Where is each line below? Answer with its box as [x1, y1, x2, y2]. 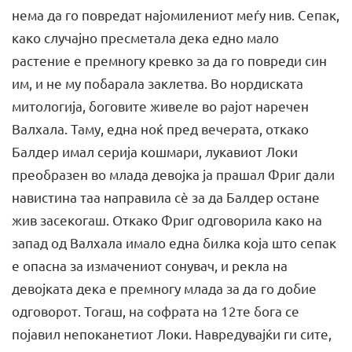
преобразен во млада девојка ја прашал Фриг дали [12, 165, 335, 182]
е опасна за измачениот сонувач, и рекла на [12, 256, 288, 273]
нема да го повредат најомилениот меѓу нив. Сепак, [12, 5, 339, 23]
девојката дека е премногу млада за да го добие [12, 279, 317, 296]
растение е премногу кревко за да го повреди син [12, 51, 327, 68]
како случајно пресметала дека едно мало [12, 28, 279, 46]
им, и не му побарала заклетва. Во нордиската [12, 74, 303, 91]
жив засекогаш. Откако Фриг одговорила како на [12, 211, 322, 228]
